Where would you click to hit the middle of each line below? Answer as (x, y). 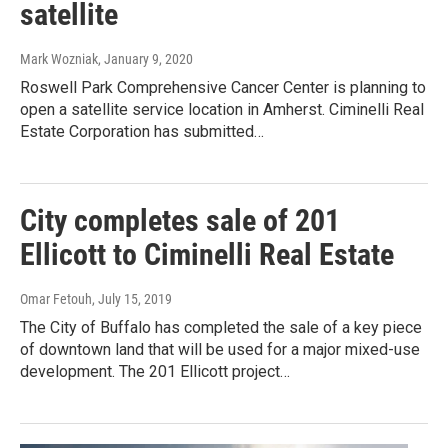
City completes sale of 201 (180, 221)
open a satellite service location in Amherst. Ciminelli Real (222, 110)
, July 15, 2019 (132, 299)
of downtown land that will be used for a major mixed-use (220, 350)
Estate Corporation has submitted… (142, 132)
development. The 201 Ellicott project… (155, 372)
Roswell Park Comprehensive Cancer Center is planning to (223, 88)
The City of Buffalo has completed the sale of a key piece (221, 328)
